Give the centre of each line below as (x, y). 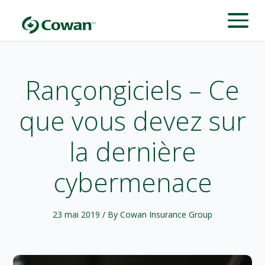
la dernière (132, 151)
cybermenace (132, 182)
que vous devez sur (132, 121)
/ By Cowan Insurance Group (157, 214)
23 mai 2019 (77, 214)
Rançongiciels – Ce (132, 90)
